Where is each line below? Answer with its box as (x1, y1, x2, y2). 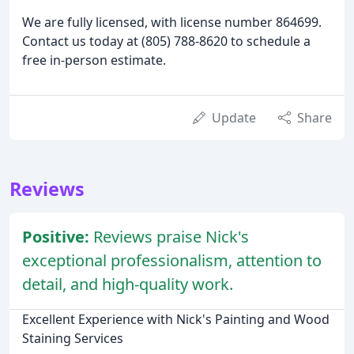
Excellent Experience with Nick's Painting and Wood (22, 310, 330, 328)
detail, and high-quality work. (22, 273, 233, 295)
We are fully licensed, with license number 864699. (22, 13, 322, 31)
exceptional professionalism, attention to (22, 249, 322, 271)
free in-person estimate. (22, 51, 166, 69)
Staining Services (22, 329, 123, 347)
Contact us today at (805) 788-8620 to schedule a (22, 32, 311, 50)
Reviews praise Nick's (93, 225, 249, 247)
